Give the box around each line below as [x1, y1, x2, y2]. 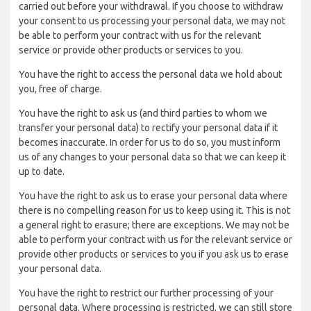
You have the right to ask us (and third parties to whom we [19, 108, 267, 119]
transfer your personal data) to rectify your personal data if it [19, 122, 278, 133]
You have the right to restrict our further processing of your [19, 287, 274, 299]
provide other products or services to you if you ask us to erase [19, 249, 289, 260]
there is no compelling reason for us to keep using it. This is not [19, 205, 290, 216]
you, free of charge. [19, 83, 102, 94]
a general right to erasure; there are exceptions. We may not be [19, 219, 289, 230]
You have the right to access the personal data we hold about [19, 69, 282, 80]
